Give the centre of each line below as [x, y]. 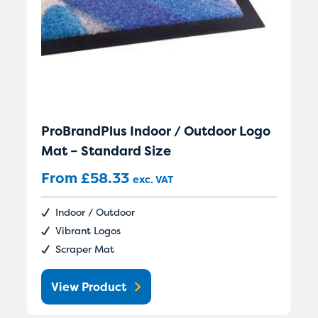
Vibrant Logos [88, 230]
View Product [89, 286]
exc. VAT [153, 179]
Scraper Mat [85, 248]
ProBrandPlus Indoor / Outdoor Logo [156, 131]
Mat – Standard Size [106, 150]
